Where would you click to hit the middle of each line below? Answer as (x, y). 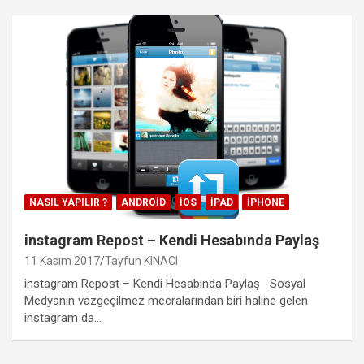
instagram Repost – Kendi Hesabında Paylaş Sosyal (165, 284)
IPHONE (266, 203)
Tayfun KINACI (141, 261)
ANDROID (143, 203)
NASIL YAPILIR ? (68, 203)
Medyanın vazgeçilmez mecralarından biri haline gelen (166, 301)
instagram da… (63, 318)
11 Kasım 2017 (62, 261)
